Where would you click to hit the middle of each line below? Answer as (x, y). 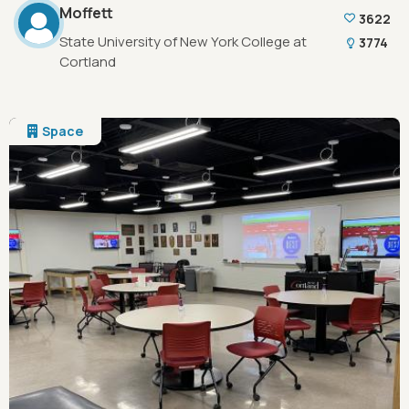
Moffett (86, 13)
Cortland (88, 62)
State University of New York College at (183, 42)
